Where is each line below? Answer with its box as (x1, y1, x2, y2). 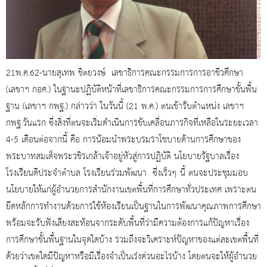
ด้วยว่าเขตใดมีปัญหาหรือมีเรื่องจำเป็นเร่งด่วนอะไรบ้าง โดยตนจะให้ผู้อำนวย (6, 248, 257, 265)
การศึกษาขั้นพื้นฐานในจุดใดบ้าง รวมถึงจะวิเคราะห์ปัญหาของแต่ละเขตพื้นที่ (6, 231, 259, 249)
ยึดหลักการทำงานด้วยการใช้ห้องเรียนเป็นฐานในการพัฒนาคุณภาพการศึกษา (6, 198, 261, 215)
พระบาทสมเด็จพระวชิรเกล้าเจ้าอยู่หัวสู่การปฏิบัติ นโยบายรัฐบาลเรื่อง (6, 148, 239, 165)
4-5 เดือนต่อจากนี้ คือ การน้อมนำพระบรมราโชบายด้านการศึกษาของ (6, 131, 241, 148)
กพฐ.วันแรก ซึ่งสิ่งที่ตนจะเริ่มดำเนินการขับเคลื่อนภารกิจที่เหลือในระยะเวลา (6, 114, 258, 132)
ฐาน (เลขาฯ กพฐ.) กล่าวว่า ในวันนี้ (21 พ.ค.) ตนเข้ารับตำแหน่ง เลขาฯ (6, 98, 244, 115)
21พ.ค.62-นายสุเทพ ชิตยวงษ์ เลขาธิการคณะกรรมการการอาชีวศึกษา (6, 64, 243, 82)
